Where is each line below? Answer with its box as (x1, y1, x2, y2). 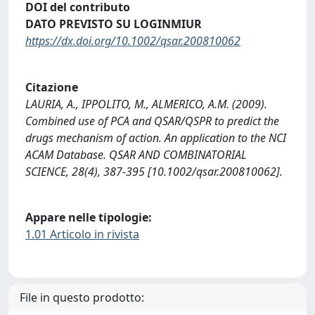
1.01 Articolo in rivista (25, 226, 139, 243)
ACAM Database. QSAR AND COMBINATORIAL (25, 146, 247, 162)
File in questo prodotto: (20, 289, 144, 305)
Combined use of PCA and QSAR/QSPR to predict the (25, 112, 279, 129)
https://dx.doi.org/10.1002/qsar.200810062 (25, 33, 240, 49)
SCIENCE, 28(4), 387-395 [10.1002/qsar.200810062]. (25, 163, 283, 179)
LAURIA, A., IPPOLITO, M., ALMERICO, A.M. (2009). (25, 96, 267, 112)
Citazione (25, 79, 78, 95)
